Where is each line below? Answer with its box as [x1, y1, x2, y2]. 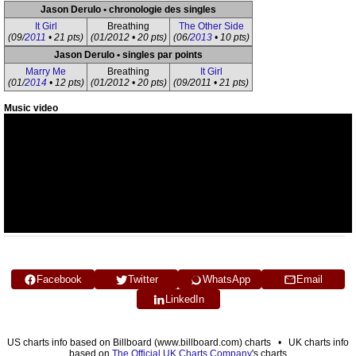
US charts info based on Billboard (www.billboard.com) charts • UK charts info [7, 337, 349, 348]
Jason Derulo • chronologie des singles [41, 4, 216, 15]
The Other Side [178, 21, 244, 32]
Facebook [37, 273, 82, 285]
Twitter [127, 273, 158, 285]
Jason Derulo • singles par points [54, 49, 203, 60]
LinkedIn [164, 293, 204, 305]
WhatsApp [202, 273, 250, 285]
